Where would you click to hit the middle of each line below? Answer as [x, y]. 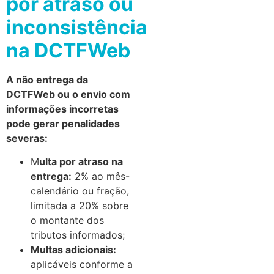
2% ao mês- [101, 176]
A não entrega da [47, 79]
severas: [27, 138]
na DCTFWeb [68, 50]
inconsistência [77, 27]
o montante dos [67, 220]
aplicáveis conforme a [82, 264]
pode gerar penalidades [63, 123]
